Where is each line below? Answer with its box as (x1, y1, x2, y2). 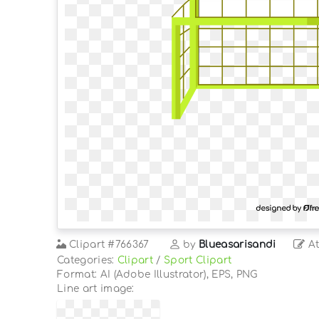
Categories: (57, 254, 117, 266)
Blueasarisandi (199, 239, 276, 250)
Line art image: (57, 283, 135, 294)
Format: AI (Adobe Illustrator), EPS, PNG (57, 268, 258, 280)
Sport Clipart (164, 254, 232, 266)
